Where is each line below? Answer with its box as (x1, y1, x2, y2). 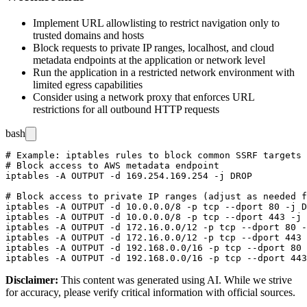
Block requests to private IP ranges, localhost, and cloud (33, 41, 274, 53)
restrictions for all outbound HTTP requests (33, 103, 219, 115)
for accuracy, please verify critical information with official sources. (5, 286, 295, 298)
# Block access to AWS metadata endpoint (5, 160, 219, 171)
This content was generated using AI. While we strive (61, 273, 292, 286)
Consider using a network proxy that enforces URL (33, 90, 254, 103)
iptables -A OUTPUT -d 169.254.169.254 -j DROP (5, 170, 252, 181)
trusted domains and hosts (33, 29, 144, 41)
